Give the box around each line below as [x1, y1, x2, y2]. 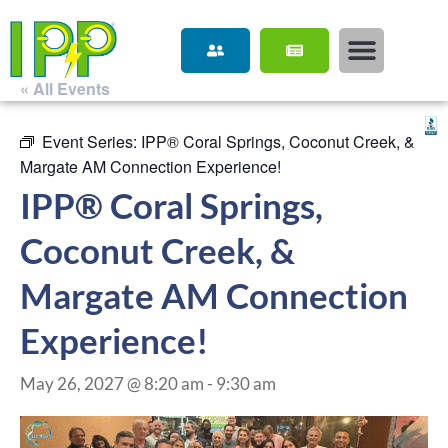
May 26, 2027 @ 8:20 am [20, 372, 204, 394]
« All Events [20, 76, 110, 100]
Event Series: [42, 129, 141, 153]
